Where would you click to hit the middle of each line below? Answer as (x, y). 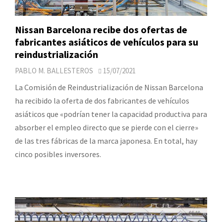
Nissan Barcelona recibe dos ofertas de (101, 30)
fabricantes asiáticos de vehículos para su (107, 42)
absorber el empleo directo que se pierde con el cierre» (107, 128)
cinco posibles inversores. (58, 154)
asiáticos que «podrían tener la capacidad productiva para (111, 114)
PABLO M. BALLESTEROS (54, 71)
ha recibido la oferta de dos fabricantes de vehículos (102, 101)
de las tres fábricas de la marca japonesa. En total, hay (106, 141)
